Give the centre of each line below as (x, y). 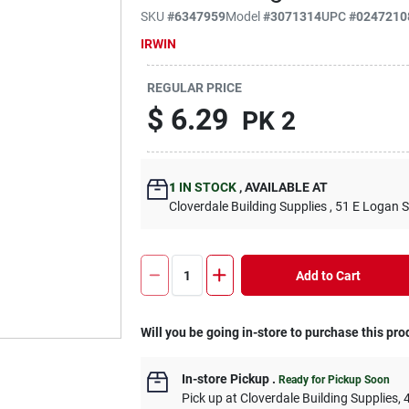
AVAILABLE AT (285, 187)
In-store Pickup (226, 379)
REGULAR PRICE (195, 87)
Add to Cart (328, 275)
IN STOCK (207, 187)
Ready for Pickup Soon (335, 380)
